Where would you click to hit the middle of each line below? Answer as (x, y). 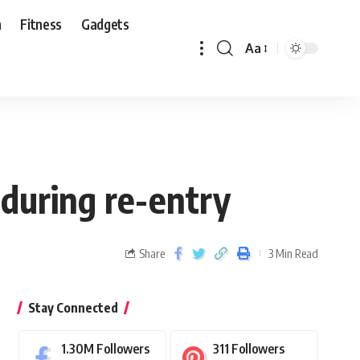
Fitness (41, 24)
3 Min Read (293, 253)
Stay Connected (73, 308)
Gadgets (105, 24)
